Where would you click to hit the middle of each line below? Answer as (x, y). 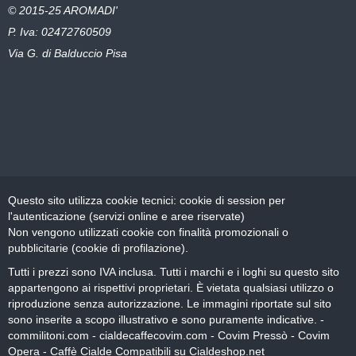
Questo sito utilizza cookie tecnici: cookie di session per (147, 200)
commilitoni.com (48, 335)
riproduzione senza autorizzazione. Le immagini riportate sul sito (170, 303)
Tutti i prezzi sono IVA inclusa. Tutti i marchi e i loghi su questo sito (174, 271)
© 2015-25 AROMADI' (63, 10)
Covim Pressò (253, 335)
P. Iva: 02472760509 (60, 31)
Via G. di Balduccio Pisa (68, 53)
